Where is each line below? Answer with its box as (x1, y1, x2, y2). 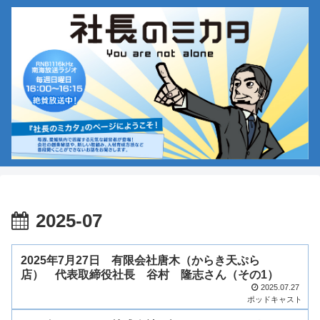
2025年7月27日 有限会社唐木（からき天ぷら (20, 254, 260, 266)
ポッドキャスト (246, 295, 302, 304)
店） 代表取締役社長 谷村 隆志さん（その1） (20, 268, 279, 281)
